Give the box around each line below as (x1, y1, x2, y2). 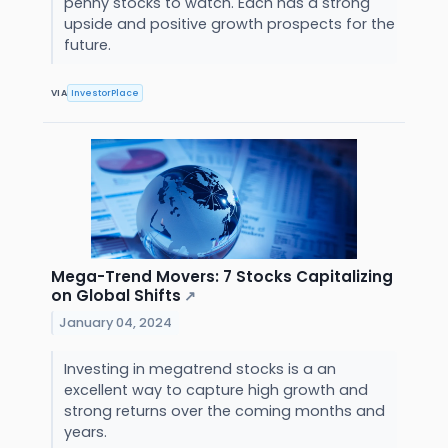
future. (63, 34, 115, 55)
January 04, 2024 (59, 313, 173, 331)
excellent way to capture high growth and (63, 380, 368, 401)
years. (63, 422, 111, 443)
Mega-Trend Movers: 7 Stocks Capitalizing (51, 266, 393, 288)
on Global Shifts (51, 285, 181, 307)
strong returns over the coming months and (63, 401, 385, 422)
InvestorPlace (71, 86, 140, 99)
